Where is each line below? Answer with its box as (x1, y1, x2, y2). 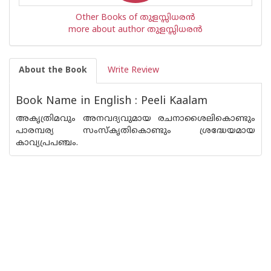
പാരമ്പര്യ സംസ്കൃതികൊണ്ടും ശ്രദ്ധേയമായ (16, 126, 255, 136)
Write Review (108, 65, 159, 76)
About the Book (19, 65, 87, 76)
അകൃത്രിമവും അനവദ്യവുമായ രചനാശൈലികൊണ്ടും (16, 114, 255, 124)
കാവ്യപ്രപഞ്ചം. (16, 138, 78, 148)
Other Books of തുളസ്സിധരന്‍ (76, 13, 195, 23)
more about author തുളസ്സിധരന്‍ (68, 25, 203, 35)
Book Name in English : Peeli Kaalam (16, 94, 207, 108)
